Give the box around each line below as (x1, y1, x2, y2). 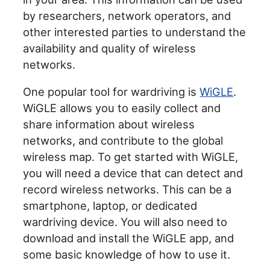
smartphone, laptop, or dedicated (23, 199, 198, 213)
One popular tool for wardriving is (23, 85, 200, 99)
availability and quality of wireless (23, 41, 196, 55)
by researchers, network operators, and (23, 8, 231, 22)
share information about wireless (23, 118, 195, 131)
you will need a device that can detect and (23, 166, 243, 180)
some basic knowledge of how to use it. (23, 248, 231, 262)
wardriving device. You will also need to (23, 215, 228, 229)
